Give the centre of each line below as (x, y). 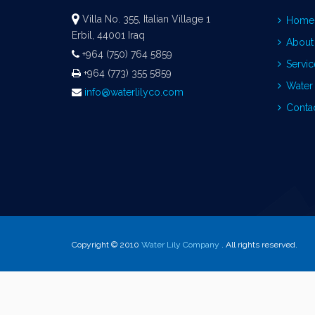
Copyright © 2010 (107, 245)
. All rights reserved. (258, 245)
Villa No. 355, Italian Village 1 (145, 19)
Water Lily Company (180, 245)
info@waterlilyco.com (134, 92)
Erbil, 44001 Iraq (108, 35)
